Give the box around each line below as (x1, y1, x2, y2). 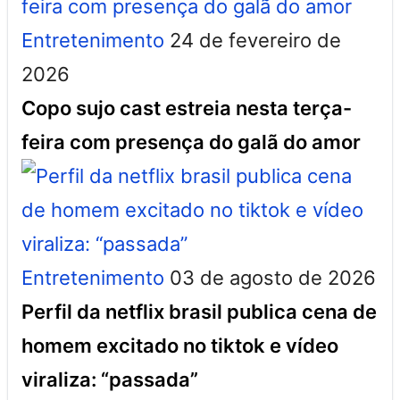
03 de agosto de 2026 (170, 266, 376, 289)
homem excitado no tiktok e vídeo (21, 334, 338, 357)
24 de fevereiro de (170, 29, 341, 52)
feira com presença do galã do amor (21, 130, 361, 154)
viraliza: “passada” (21, 368, 198, 391)
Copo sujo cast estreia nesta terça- (21, 96, 352, 120)
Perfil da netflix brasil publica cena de (21, 300, 377, 323)
